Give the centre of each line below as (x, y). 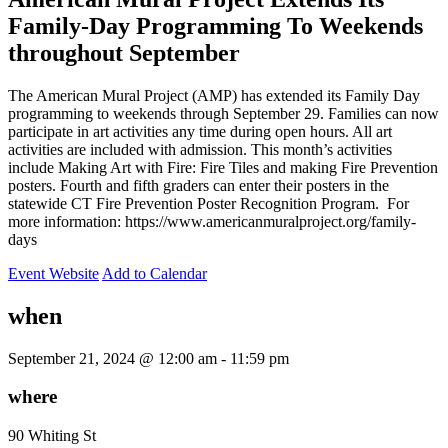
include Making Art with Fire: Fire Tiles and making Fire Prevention (223, 167)
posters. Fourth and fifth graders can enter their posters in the (198, 185)
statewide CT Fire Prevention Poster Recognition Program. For (208, 203)
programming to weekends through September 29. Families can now (223, 113)
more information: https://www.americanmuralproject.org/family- (212, 221)
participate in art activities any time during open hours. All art (200, 131)
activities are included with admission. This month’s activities (200, 149)
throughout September (124, 52)
